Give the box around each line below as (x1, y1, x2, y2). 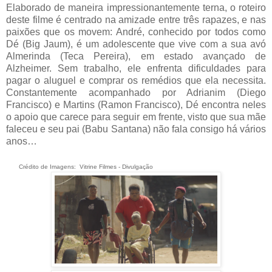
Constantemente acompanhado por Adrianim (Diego (6, 87, 266, 98)
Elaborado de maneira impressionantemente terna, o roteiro (6, 2, 266, 13)
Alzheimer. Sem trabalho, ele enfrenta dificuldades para (6, 63, 266, 73)
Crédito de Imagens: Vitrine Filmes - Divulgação (6, 163, 153, 170)
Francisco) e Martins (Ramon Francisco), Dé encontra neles (6, 99, 266, 110)
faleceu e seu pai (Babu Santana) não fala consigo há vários (6, 123, 266, 134)
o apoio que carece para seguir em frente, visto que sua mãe (6, 111, 266, 122)
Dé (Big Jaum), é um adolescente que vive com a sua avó (6, 38, 266, 49)
